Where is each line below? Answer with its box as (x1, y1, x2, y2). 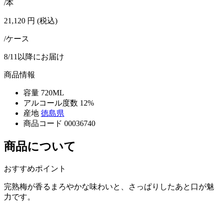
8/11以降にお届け (4, 52, 64, 61)
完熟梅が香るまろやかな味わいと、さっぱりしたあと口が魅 (4, 182, 214, 191)
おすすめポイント (4, 164, 66, 173)
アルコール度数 (23, 98, 78, 107)
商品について (4, 140, 76, 153)
